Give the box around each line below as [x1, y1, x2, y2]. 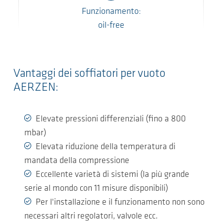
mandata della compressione [24, 156, 129, 166]
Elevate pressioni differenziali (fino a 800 [35, 114, 186, 124]
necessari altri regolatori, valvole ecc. [24, 212, 158, 221]
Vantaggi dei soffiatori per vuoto [13, 68, 166, 80]
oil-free [98, 21, 124, 30]
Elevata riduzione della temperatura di [35, 142, 175, 152]
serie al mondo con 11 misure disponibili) [24, 184, 168, 193]
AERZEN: [13, 82, 58, 94]
